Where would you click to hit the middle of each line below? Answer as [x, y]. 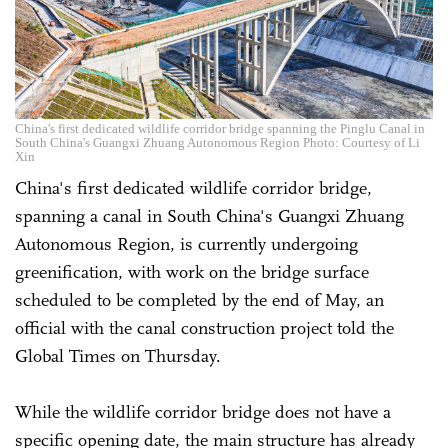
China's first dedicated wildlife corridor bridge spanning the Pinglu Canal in [220, 128]
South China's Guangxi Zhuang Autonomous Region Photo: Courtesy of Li [217, 142]
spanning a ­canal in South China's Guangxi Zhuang [209, 215]
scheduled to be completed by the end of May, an [199, 299]
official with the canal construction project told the [204, 327]
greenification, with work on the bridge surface [192, 271]
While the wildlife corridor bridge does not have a [203, 411]
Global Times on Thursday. [120, 355]
